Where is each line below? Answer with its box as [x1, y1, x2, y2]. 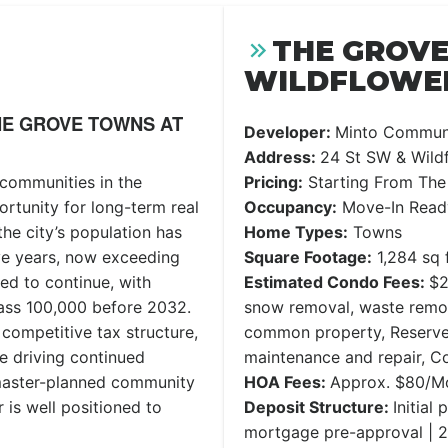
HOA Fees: [244, 372, 330, 392]
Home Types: [244, 222, 348, 242]
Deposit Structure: [244, 397, 393, 417]
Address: [244, 147, 320, 167]
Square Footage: [244, 247, 372, 267]
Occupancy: [244, 197, 337, 217]
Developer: [244, 122, 335, 142]
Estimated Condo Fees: [244, 272, 429, 292]
